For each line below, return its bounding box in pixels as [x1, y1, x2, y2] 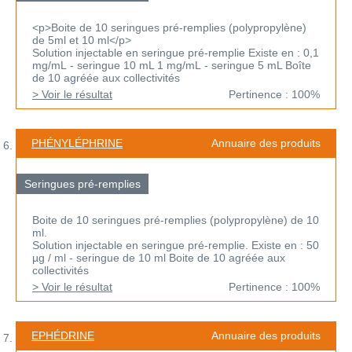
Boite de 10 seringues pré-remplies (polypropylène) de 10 [32, 214, 319, 227]
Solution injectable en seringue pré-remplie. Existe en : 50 [32, 239, 319, 252]
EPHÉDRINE [31, 329, 94, 343]
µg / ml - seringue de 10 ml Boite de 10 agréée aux [32, 251, 285, 265]
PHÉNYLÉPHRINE [31, 137, 123, 150]
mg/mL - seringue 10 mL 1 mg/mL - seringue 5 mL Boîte [32, 59, 311, 72]
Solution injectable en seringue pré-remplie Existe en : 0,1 [32, 46, 319, 60]
